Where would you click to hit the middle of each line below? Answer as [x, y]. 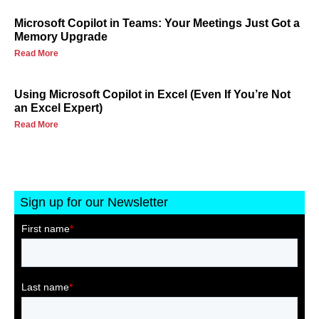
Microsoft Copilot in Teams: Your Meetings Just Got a [157, 23]
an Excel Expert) [58, 108]
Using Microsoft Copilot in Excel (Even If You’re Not [152, 95]
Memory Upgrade [61, 37]
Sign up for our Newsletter [94, 203]
